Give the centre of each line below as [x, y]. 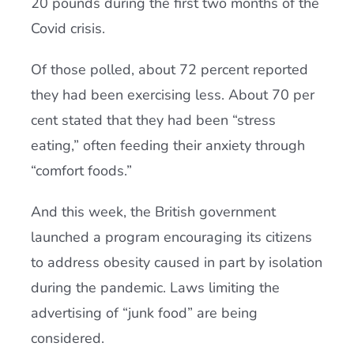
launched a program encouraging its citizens [171, 237]
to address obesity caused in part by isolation [176, 262]
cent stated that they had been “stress [153, 120]
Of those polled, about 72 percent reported [169, 70]
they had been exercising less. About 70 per [172, 95]
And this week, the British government [153, 212]
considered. [67, 338]
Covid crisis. [68, 28]
